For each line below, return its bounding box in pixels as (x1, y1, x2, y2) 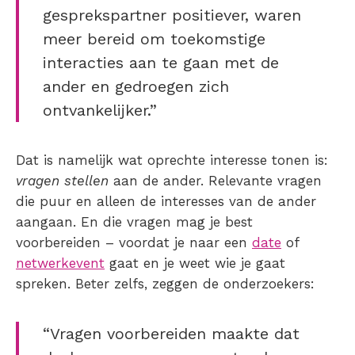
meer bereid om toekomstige (43, 29, 265, 49)
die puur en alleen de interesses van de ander (16, 193, 316, 210)
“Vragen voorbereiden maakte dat (43, 324, 300, 344)
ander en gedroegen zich (43, 77, 229, 97)
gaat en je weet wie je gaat (105, 255, 285, 272)
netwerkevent (16, 255, 105, 272)
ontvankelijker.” (43, 101, 157, 120)
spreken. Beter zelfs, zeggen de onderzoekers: (16, 276, 315, 292)
